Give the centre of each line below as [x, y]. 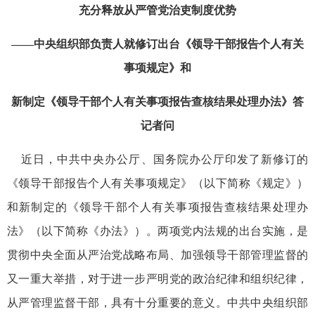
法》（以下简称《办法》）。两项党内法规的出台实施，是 [157, 231]
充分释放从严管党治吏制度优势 [157, 10]
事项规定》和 [157, 67]
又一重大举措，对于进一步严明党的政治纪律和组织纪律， [157, 278]
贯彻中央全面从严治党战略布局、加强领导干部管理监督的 [157, 255]
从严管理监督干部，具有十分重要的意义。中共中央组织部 [157, 302]
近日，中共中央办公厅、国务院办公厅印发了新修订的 [157, 159]
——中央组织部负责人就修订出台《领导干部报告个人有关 [157, 44]
